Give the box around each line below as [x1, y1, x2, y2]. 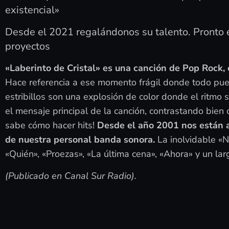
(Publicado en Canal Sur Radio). [5, 169, 136, 182]
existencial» [5, 3, 59, 17]
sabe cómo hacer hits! [5, 119, 95, 132]
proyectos [5, 39, 50, 53]
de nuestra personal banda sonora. [5, 133, 155, 146]
